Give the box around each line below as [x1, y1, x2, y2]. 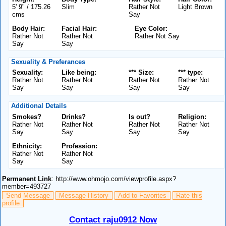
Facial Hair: [62, 24, 97, 32]
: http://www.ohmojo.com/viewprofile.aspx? [51, 175, 177, 183]
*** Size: [128, 69, 154, 77]
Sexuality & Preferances [9, 58, 85, 66]
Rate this [176, 192, 202, 200]
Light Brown [178, 3, 212, 11]
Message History [59, 192, 109, 200]
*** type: [178, 69, 203, 77]
